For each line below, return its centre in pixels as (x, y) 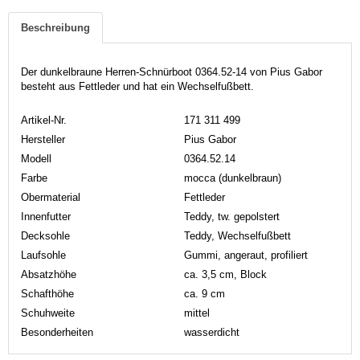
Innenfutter (46, 216)
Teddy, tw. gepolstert (232, 216)
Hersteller (43, 139)
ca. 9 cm (205, 293)
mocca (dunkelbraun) (233, 178)
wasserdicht (212, 332)
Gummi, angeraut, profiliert (246, 255)
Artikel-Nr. (44, 120)
